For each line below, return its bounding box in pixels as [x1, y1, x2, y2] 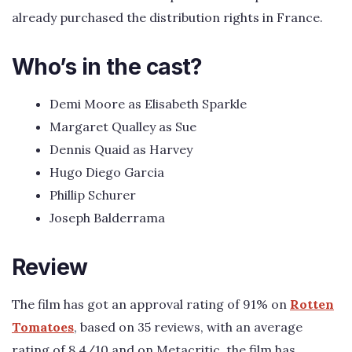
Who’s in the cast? [12, 53, 203, 80]
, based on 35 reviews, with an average [74, 318, 302, 335]
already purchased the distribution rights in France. [12, 9, 323, 25]
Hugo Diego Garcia [49, 163, 164, 180]
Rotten [290, 295, 334, 312]
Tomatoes [12, 318, 74, 335]
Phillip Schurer [49, 186, 136, 203]
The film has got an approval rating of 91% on [12, 295, 290, 312]
